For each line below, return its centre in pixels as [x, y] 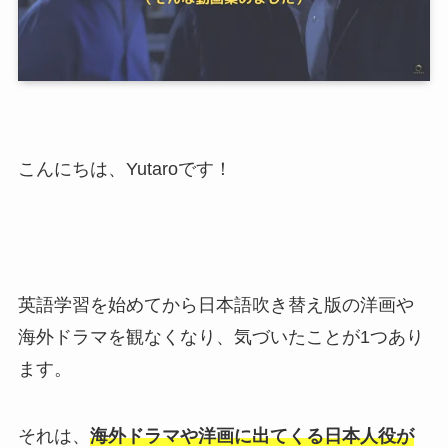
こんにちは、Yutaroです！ [124, 169]
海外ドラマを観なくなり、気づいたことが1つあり [220, 336]
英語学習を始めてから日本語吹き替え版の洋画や [215, 304]
